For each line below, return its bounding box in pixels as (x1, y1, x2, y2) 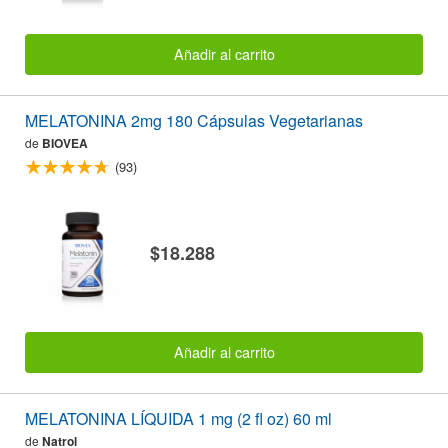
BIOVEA (42, 133, 88, 152)
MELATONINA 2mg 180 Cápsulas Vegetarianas (25, 108, 363, 132)
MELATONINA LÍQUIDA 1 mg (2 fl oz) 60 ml (25, 406, 332, 430)
